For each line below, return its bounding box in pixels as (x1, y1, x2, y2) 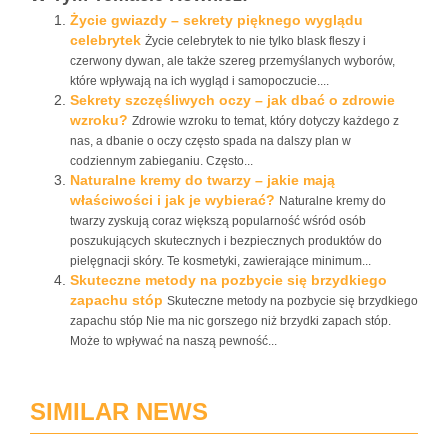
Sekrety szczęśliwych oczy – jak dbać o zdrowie (70, 92, 395, 108)
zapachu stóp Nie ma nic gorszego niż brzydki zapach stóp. (70, 314, 391, 328)
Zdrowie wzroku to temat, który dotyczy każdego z (132, 114, 399, 128)
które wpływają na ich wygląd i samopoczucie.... (70, 74, 329, 88)
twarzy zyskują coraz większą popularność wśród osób (70, 214, 366, 228)
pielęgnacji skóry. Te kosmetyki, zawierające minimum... (70, 254, 371, 268)
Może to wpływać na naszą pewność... (70, 334, 277, 348)
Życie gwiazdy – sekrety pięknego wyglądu (70, 12, 363, 28)
